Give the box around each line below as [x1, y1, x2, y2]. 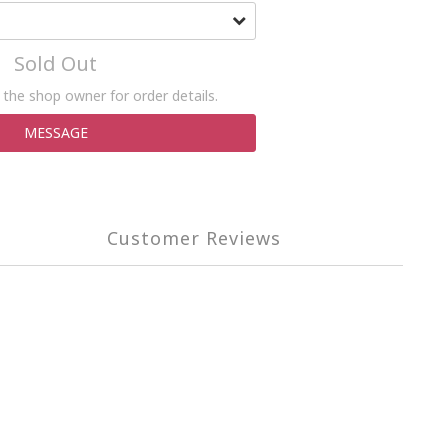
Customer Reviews [107, 226, 281, 250]
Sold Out [14, 50, 97, 77]
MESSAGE [23, 123, 88, 142]
